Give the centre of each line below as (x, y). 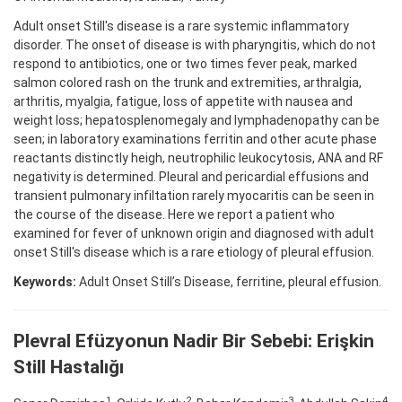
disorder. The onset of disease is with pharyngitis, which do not (195, 44)
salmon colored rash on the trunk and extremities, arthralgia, (188, 82)
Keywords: (45, 281)
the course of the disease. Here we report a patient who (174, 214)
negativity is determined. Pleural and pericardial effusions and (191, 176)
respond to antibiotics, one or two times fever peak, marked (185, 63)
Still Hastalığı (69, 367)
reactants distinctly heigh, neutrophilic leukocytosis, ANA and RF (198, 157)
